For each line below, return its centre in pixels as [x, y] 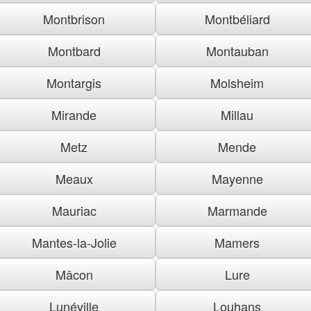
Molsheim [237, 82]
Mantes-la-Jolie [74, 242]
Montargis [74, 82]
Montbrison [74, 18]
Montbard [74, 50]
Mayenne [237, 178]
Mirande [74, 114]
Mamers [237, 242]
